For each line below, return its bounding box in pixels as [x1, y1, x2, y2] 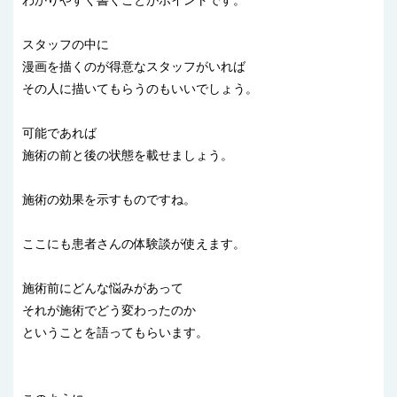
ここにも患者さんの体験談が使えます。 [22, 237, 245, 252]
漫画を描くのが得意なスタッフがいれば [22, 59, 245, 74]
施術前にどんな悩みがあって [22, 281, 183, 296]
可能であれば [22, 126, 97, 141]
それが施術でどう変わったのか [22, 303, 196, 318]
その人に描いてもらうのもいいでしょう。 [22, 82, 258, 97]
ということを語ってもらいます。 [22, 325, 208, 340]
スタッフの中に [22, 37, 109, 52]
